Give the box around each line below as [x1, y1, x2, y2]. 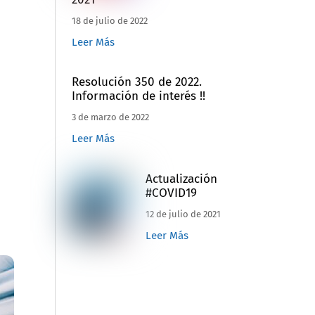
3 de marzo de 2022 [71, 112, 149, 123]
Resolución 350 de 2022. [71, 75, 202, 90]
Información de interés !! [71, 89, 205, 104]
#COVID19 [145, 186, 197, 201]
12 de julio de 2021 [145, 208, 221, 219]
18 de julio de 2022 [71, 15, 148, 26]
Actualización [145, 172, 217, 187]
